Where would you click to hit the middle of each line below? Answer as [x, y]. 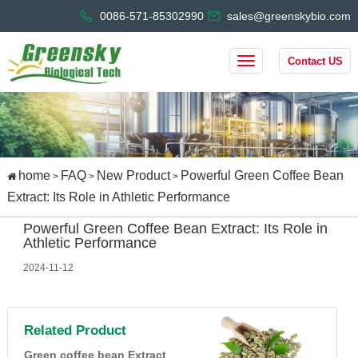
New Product [133, 176]
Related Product [75, 331]
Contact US [315, 61]
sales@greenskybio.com [289, 16]
